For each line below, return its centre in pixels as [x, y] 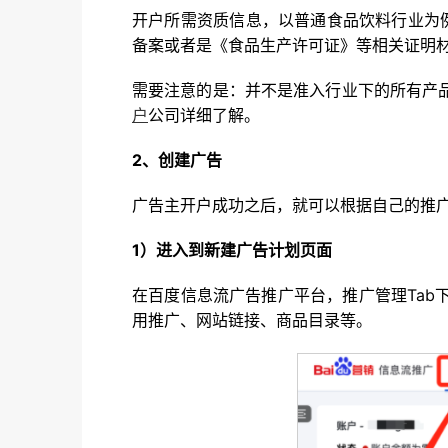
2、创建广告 [177, 160]
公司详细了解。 [204, 115]
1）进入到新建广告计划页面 [232, 250]
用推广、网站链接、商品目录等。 [252, 320]
